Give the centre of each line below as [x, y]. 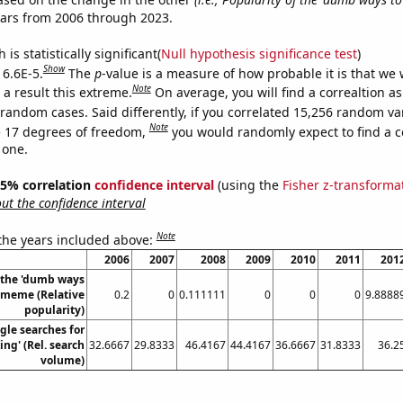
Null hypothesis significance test [259, 53]
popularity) [54, 309]
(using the [248, 185]
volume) [62, 360]
